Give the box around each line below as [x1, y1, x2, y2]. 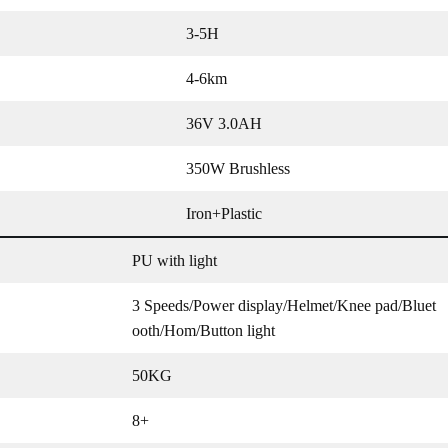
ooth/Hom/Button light [132, 322, 275, 339]
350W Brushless [186, 160, 290, 177]
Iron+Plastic [186, 205, 262, 222]
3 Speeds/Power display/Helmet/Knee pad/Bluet [132, 297, 436, 314]
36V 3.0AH [186, 115, 262, 132]
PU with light [132, 252, 217, 269]
